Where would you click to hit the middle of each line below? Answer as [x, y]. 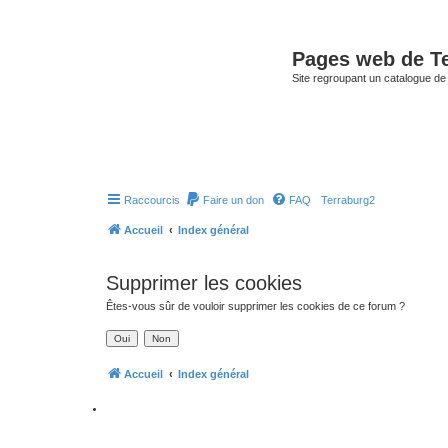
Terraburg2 [346, 200]
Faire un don [233, 200]
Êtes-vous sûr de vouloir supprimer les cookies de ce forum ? [255, 306]
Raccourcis [152, 200]
